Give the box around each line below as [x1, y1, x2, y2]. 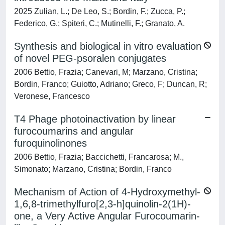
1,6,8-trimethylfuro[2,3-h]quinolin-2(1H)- [14, 198, 191, 209]
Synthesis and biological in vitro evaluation [14, 41, 201, 52]
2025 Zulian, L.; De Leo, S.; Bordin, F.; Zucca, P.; [14, 7, 185, 16]
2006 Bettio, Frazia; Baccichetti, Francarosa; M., [14, 153, 184, 161]
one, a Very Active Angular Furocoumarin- [14, 210, 200, 221]
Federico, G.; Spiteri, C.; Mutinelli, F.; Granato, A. [14, 19, 185, 28]
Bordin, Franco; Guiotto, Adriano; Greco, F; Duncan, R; [14, 80, 207, 88]
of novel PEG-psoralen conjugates [14, 53, 166, 64]
